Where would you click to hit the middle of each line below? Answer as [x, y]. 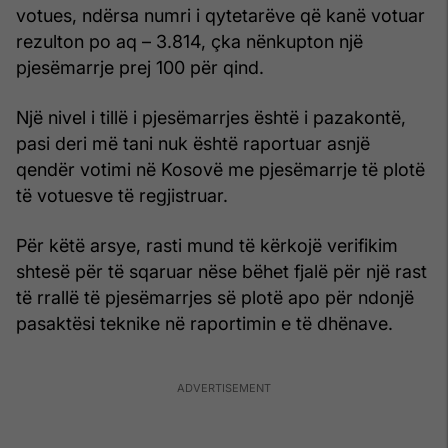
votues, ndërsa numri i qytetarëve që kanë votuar [220, 16]
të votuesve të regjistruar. [122, 196]
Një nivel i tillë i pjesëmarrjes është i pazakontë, [211, 118]
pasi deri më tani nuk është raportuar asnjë [193, 144]
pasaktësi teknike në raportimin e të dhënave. [204, 324]
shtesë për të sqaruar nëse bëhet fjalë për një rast [221, 272]
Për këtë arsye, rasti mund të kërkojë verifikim [207, 246]
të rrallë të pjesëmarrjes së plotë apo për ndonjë [215, 298]
